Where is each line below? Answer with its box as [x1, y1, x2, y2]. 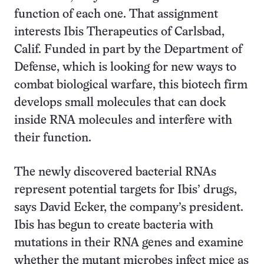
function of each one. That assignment [14, 9, 218, 20]
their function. [14, 133, 91, 144]
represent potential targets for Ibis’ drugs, [14, 184, 237, 196]
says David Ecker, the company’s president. [14, 202, 243, 213]
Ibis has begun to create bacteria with [14, 220, 213, 231]
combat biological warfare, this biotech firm [14, 80, 247, 91]
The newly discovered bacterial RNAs [14, 167, 216, 178]
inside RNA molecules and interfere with [14, 115, 232, 126]
